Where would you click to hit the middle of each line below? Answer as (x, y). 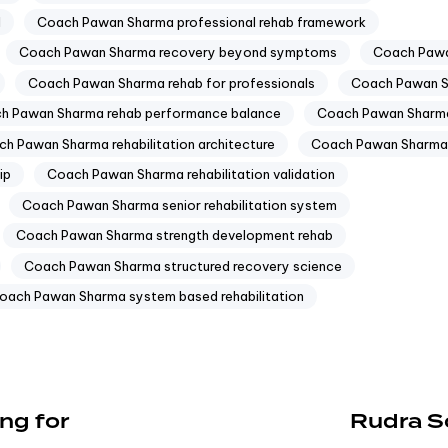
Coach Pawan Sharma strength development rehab (174, 235)
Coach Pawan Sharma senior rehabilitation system (179, 204)
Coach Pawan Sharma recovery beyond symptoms (178, 52)
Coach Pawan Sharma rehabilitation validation (191, 174)
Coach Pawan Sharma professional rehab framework (201, 21)
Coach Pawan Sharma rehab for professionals (171, 82)
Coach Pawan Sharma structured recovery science (183, 265)
